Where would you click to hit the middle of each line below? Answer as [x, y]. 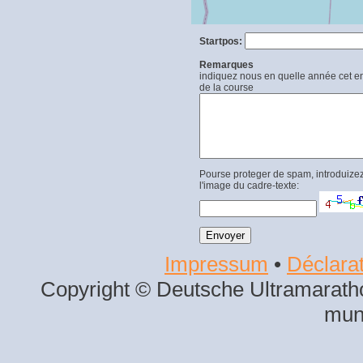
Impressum [216, 264]
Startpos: [221, 41]
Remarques [227, 64]
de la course [227, 87]
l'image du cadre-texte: [250, 185]
